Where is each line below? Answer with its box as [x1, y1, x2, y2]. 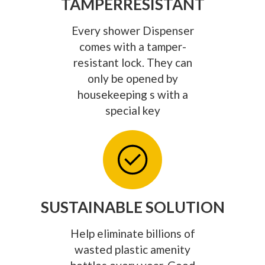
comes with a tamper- [79, 39, 186, 53]
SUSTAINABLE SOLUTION [40, 197, 225, 216]
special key [105, 103, 160, 117]
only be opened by [87, 71, 178, 85]
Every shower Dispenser [71, 23, 194, 37]
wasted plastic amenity [75, 242, 190, 256]
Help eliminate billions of [70, 226, 195, 240]
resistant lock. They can [73, 55, 192, 69]
